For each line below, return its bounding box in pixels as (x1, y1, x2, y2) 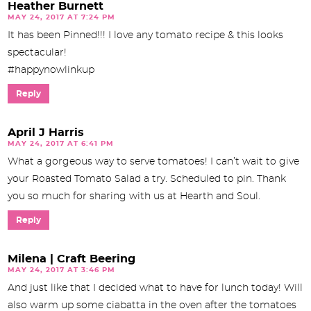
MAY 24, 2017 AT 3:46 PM (8, 266, 115, 274)
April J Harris (8, 126, 84, 138)
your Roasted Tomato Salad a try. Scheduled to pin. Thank (8, 174, 286, 184)
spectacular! (8, 47, 67, 58)
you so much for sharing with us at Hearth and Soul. (8, 191, 260, 201)
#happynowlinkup (8, 65, 94, 75)
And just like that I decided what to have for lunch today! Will (8, 283, 303, 293)
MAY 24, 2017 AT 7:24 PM (8, 13, 115, 21)
